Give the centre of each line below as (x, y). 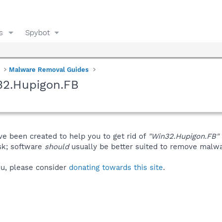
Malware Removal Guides (49, 69)
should (57, 146)
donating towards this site (116, 167)
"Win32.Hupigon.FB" (184, 136)
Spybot (37, 32)
